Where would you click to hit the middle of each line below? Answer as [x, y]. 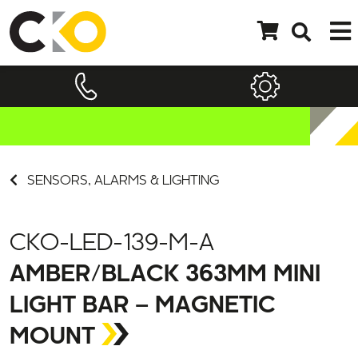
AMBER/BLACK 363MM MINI [165, 253]
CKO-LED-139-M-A [112, 221]
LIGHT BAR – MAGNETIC [143, 284]
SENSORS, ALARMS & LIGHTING [121, 158]
